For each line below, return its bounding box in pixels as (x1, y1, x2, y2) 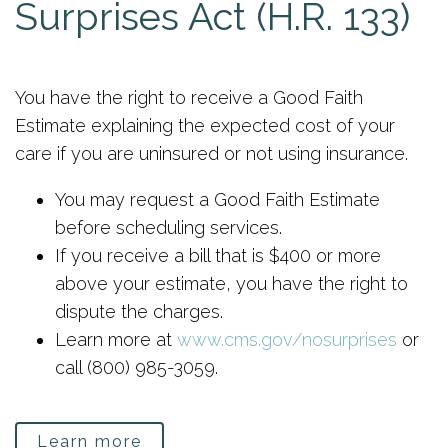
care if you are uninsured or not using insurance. (15, 143, 408, 164)
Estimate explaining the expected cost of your (15, 115, 395, 136)
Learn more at (55, 329, 177, 350)
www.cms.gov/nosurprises (177, 329, 397, 350)
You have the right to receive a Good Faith (15, 87, 363, 108)
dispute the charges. (55, 301, 223, 322)
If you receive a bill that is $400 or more (55, 245, 381, 266)
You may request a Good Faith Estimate (55, 189, 380, 210)
